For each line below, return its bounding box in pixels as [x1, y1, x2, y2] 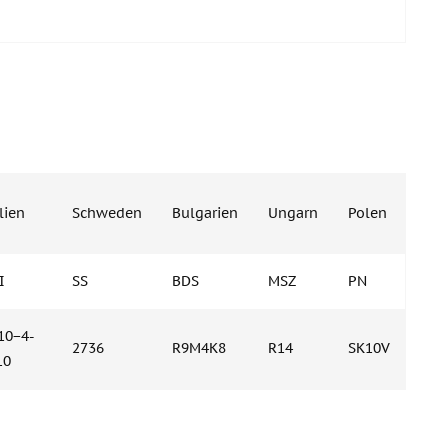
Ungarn [268, 203, 318, 222]
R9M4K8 [172, 338, 226, 357]
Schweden [72, 203, 142, 222]
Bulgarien [172, 203, 238, 222]
